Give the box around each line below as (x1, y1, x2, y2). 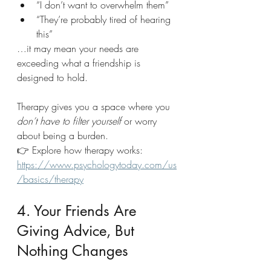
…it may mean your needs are (17, 42, 142, 55)
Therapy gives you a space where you (17, 100, 173, 113)
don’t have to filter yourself (17, 114, 121, 128)
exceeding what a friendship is (17, 56, 143, 70)
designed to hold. (17, 71, 88, 84)
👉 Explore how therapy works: (17, 143, 146, 157)
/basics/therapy (17, 172, 83, 186)
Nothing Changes (17, 241, 128, 260)
